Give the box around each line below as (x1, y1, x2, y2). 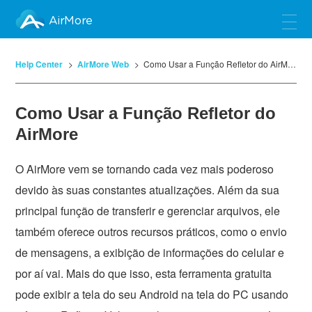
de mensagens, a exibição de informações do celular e (15, 244, 285, 260)
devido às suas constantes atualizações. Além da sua (15, 182, 280, 198)
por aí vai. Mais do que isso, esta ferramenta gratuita (15, 265, 272, 281)
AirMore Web (77, 58, 130, 70)
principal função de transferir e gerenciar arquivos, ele (15, 203, 281, 219)
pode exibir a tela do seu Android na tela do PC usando (15, 286, 289, 302)
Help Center (15, 58, 63, 70)
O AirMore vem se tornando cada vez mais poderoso (15, 161, 274, 177)
